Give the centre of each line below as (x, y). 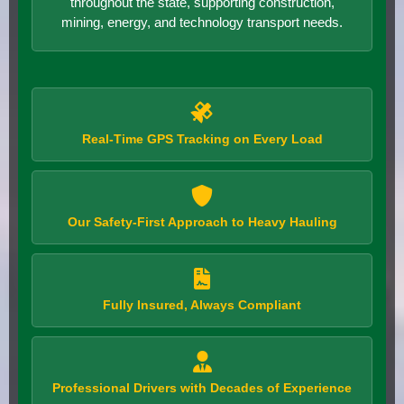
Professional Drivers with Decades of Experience (202, 387)
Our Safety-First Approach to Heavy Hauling (202, 221)
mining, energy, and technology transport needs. (202, 22)
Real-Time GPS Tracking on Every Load (202, 138)
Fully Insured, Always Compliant (202, 304)
